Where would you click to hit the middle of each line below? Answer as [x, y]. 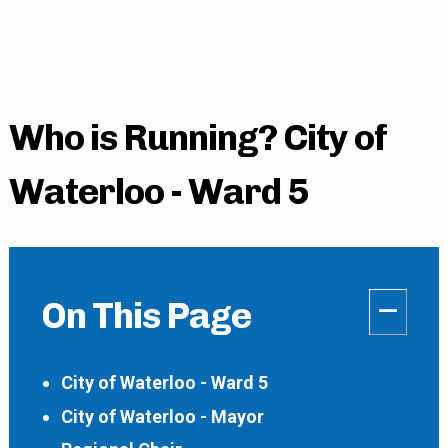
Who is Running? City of [197, 138]
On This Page [145, 316]
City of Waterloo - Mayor [162, 416]
